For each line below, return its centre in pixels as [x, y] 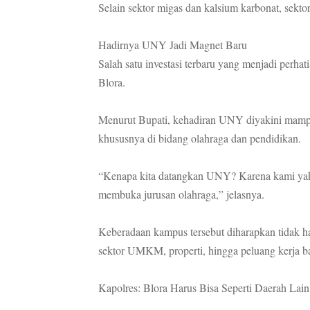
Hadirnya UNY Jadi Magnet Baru [173, 44]
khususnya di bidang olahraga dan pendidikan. [200, 138]
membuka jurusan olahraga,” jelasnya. [181, 194]
